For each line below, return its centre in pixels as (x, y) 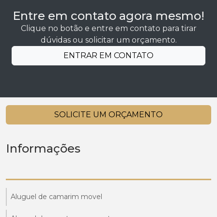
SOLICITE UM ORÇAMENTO (108, 115)
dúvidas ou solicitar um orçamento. (108, 40)
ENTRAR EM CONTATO (108, 55)
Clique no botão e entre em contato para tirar (108, 28)
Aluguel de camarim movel (56, 197)
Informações (43, 149)
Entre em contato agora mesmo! (108, 15)
